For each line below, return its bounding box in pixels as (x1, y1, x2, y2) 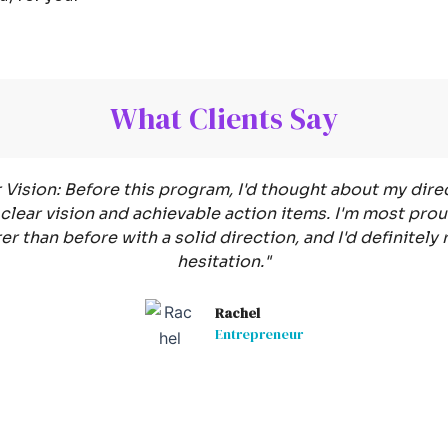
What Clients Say (110, 98, 338, 140)
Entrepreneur (215, 324, 303, 345)
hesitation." (177, 251, 271, 273)
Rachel (215, 303, 260, 324)
